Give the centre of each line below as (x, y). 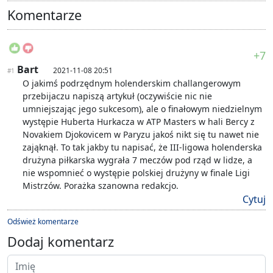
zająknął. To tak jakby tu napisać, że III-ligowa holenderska (142, 147)
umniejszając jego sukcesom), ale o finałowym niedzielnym (142, 109)
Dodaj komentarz (61, 242)
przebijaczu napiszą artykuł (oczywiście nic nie (117, 96)
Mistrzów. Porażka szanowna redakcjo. (101, 186)
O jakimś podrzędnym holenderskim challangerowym (132, 83)
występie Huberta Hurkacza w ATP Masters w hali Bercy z (139, 122)
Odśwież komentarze (43, 222)
